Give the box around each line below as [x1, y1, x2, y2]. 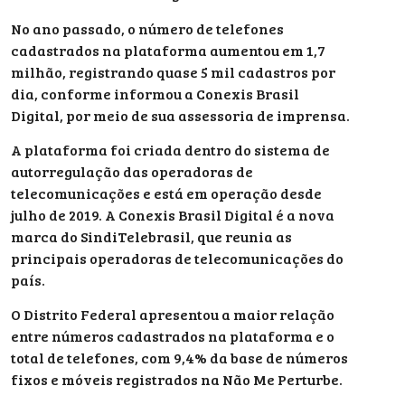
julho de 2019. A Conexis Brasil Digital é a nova [11, 204, 334, 224]
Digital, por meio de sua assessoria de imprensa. [11, 105, 350, 125]
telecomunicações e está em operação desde [11, 183, 322, 202]
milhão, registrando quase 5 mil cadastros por [11, 61, 335, 81]
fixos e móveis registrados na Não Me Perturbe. [11, 370, 343, 390]
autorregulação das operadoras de [11, 161, 253, 181]
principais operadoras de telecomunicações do [11, 248, 344, 268]
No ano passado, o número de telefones [11, 18, 284, 38]
